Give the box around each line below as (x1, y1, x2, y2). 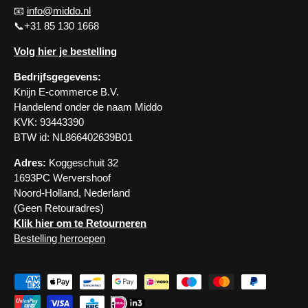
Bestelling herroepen (14, 232, 105, 244)
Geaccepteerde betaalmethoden (13, 274, 157, 286)
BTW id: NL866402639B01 (14, 131, 133, 143)
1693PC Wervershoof (14, 171, 111, 184)
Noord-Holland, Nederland (14, 186, 130, 199)
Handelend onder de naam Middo (14, 100, 162, 113)
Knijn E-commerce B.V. (14, 85, 119, 98)
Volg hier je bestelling (14, 45, 117, 57)
